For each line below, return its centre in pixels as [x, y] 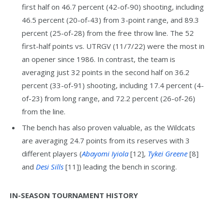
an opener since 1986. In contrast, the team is [99, 59]
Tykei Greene [168, 154]
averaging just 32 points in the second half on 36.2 [106, 72]
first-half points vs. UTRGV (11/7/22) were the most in [113, 46]
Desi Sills [50, 167]
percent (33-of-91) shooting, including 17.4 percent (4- [113, 85]
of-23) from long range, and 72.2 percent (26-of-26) [108, 98]
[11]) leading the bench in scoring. [120, 167]
